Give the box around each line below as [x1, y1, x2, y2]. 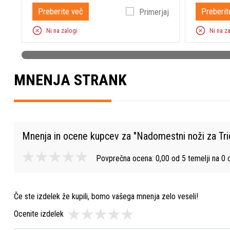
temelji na [188, 154, 221, 164]
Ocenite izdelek [14, 209, 64, 219]
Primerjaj [139, 7, 169, 17]
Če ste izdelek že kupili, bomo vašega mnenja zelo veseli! [14, 191, 198, 202]
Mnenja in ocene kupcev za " [22, 130, 137, 143]
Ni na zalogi [46, 27, 78, 35]
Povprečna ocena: [96, 154, 156, 164]
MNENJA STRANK [14, 71, 127, 89]
